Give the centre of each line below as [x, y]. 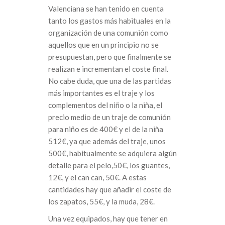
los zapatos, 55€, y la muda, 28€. [101, 202]
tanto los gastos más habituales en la [109, 21]
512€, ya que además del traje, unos [107, 141]
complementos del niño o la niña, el [105, 105]
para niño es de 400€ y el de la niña [106, 129]
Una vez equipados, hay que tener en [108, 219]
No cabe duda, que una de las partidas [110, 81]
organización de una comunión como [108, 33]
